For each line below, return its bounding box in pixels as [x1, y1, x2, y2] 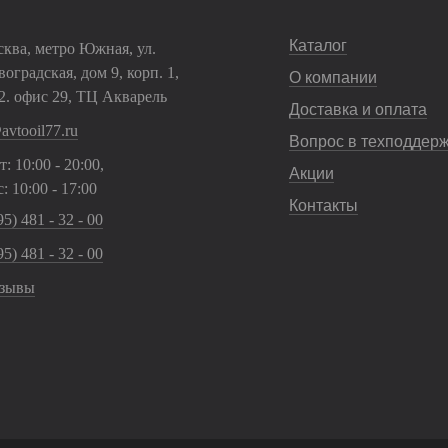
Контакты [289, 197, 358, 214]
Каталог [289, 37, 347, 54]
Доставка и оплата [289, 101, 427, 118]
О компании [289, 69, 377, 86]
